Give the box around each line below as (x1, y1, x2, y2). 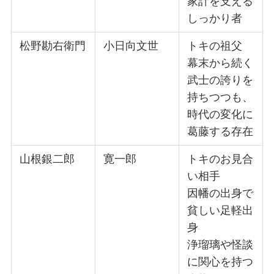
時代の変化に (187, 108, 254, 121)
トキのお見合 (187, 153, 254, 166)
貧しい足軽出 (187, 204, 254, 217)
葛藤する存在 (187, 125, 254, 138)
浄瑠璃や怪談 (187, 239, 254, 251)
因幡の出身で (187, 187, 254, 200)
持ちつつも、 (187, 91, 254, 104)
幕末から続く (187, 57, 254, 70)
